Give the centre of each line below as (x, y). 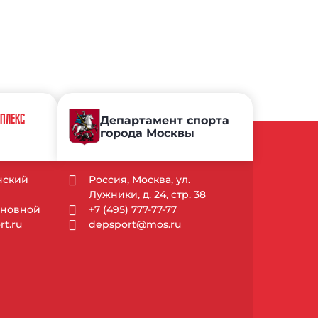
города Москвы (148, 133)
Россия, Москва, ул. (140, 180)
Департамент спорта (165, 121)
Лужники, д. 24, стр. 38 (148, 195)
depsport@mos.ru (135, 225)
